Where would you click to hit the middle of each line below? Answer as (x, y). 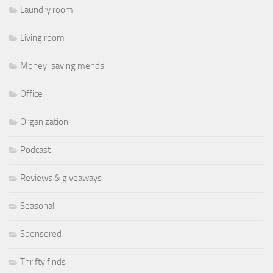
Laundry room (47, 10)
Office (31, 94)
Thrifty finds (43, 262)
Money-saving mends (62, 66)
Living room (42, 38)
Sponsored (41, 234)
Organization (44, 122)
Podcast (35, 150)
